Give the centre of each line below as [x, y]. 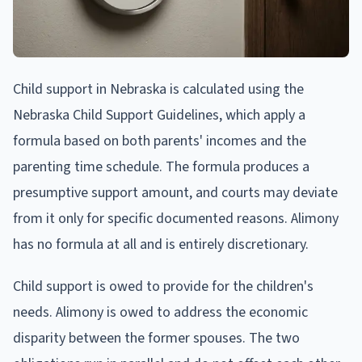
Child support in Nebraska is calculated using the [158, 90]
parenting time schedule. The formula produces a [161, 167]
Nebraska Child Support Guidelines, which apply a [159, 116]
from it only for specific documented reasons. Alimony [176, 219]
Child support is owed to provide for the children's [163, 287]
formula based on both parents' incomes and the [160, 141]
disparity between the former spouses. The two [156, 339]
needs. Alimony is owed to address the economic [160, 313]
